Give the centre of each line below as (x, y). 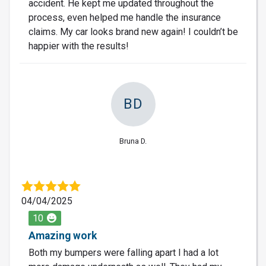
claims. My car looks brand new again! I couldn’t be (133, 31)
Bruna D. (133, 141)
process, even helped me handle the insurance (125, 17)
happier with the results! (79, 46)
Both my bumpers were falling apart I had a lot (123, 252)
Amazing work (63, 235)
